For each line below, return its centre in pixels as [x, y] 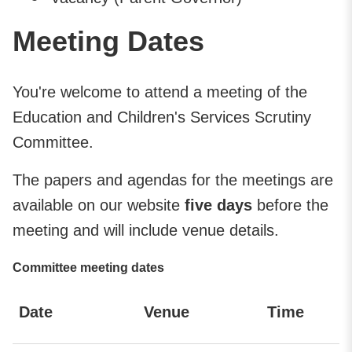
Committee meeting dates [88, 267]
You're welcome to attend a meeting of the [160, 92]
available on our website [99, 205]
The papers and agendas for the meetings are [173, 180]
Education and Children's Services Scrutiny [162, 117]
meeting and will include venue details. [148, 230]
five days [221, 205]
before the [293, 205]
